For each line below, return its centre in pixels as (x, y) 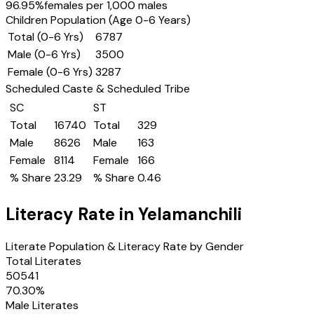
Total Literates (43, 261)
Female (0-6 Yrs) (50, 72)
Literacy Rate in (72, 214)
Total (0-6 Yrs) (46, 37)
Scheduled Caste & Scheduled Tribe (98, 89)
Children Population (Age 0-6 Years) (98, 20)
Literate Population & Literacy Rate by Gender (125, 247)
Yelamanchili (190, 214)
